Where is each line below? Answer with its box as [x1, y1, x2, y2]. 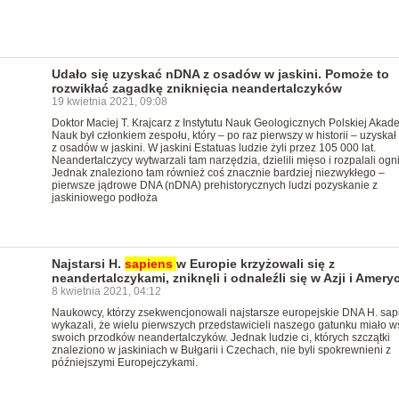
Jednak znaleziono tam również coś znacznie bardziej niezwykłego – [51, 167, 385, 179]
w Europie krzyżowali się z [175, 256, 335, 271]
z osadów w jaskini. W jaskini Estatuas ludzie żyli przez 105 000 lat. [51, 142, 376, 154]
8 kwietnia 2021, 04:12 [51, 285, 161, 297]
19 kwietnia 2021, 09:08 [51, 95, 167, 108]
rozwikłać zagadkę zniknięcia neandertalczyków [51, 81, 342, 95]
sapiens [124, 256, 176, 271]
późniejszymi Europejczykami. [51, 356, 198, 369]
